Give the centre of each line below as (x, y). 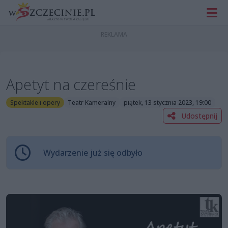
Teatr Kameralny (92, 102)
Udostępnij (198, 116)
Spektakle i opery (35, 102)
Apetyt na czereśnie (71, 84)
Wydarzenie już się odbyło (93, 152)
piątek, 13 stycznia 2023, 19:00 (167, 102)
